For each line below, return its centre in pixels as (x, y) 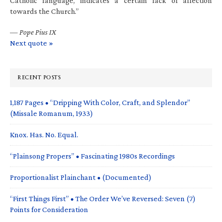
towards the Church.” (44, 11)
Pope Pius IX (38, 32)
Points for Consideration (49, 209)
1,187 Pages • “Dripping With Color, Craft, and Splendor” (100, 102)
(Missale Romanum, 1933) (52, 113)
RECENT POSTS (39, 77)
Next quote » (31, 43)
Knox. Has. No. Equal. (44, 134)
